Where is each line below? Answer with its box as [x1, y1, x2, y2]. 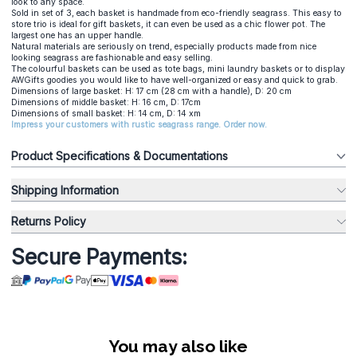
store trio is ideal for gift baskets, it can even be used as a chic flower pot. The [11, 18, 325, 29]
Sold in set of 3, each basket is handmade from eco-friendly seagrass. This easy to [11, 7, 342, 18]
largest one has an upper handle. [11, 29, 143, 41]
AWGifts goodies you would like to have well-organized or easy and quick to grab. [11, 74, 340, 85]
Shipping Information [61, 182, 119, 197]
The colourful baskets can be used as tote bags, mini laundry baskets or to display [11, 63, 345, 74]
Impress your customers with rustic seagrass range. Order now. [11, 119, 267, 130]
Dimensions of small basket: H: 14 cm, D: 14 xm [11, 108, 201, 119]
